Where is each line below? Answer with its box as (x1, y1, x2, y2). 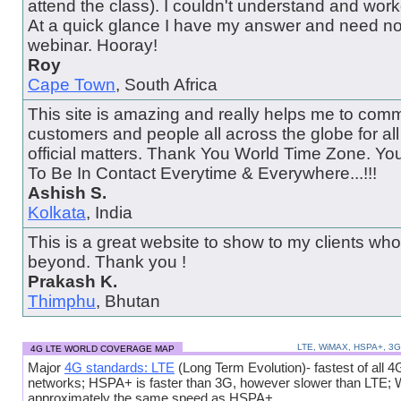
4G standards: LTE (64, 359, 175, 375)
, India (86, 202, 132, 222)
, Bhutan (96, 291, 160, 311)
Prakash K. (28, 271, 117, 291)
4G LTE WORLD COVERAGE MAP (30, 343, 175, 354)
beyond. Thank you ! (28, 252, 186, 271)
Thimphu (28, 291, 96, 311)
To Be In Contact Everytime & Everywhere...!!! (28, 163, 377, 183)
